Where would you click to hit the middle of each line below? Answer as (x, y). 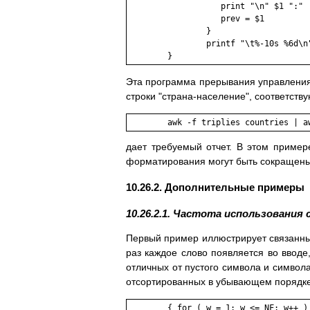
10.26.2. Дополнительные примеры (215, 188)
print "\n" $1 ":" (216, 7)
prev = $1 (197, 19)
